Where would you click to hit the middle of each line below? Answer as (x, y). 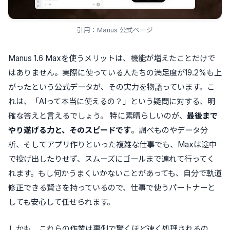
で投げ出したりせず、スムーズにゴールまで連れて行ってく (111, 159)
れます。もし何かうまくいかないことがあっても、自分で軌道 (115, 173)
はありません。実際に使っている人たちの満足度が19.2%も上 (115, 72)
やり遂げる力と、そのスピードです (70, 130)
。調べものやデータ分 (169, 130)
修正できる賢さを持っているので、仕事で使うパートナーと (112, 187)
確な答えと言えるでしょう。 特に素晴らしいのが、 (98, 116)
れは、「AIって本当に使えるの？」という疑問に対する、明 (112, 101)
